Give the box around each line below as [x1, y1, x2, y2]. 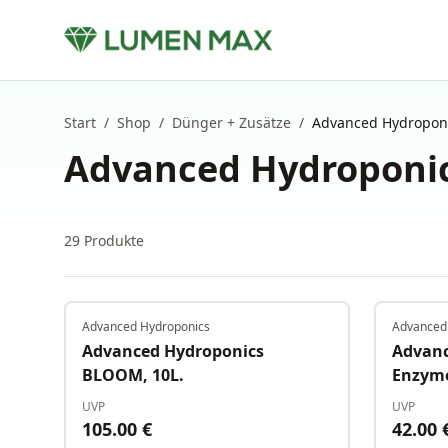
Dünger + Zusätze [172, 113, 291, 132]
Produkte [84, 230, 144, 250]
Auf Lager [271, 319, 325, 336]
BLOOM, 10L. [82, 364, 184, 386]
